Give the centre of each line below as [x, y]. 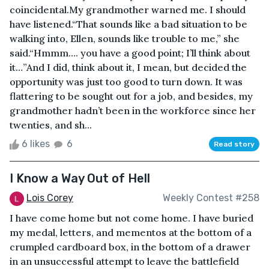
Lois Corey [50, 198]
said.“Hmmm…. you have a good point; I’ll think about [130, 53]
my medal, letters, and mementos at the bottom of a [131, 232]
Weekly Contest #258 [211, 198]
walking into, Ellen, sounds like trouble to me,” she [125, 38]
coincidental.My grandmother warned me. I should [128, 9]
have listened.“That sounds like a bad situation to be [128, 24]
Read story [234, 144]
